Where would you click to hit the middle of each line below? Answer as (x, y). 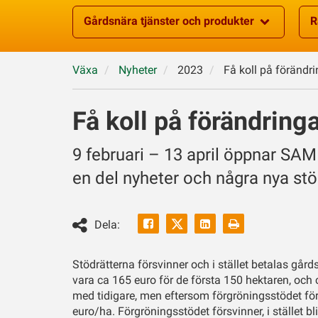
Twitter (193, 246)
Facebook (177, 223)
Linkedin (231, 223)
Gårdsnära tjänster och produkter (169, 21)
